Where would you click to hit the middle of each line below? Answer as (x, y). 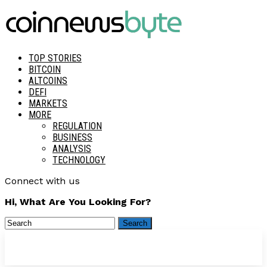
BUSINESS (72, 137)
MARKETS (48, 103)
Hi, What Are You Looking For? (78, 202)
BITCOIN (45, 69)
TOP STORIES (55, 58)
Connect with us (42, 181)
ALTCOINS (48, 81)
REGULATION (77, 126)
